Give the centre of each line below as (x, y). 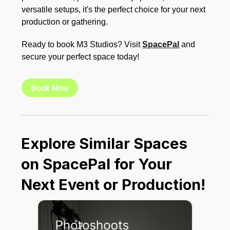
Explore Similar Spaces (104, 144)
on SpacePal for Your (97, 164)
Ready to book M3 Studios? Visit (82, 44)
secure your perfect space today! (81, 56)
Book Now (50, 88)
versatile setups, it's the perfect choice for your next (114, 9)
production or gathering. (65, 22)
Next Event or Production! (113, 185)
